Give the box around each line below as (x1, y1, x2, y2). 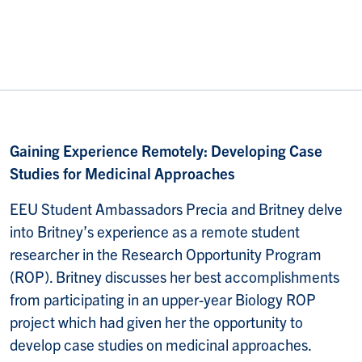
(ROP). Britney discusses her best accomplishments (10, 267, 339, 287)
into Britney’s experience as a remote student (10, 221, 300, 242)
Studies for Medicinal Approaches (10, 163, 235, 183)
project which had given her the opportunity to (10, 312, 303, 332)
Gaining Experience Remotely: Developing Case (10, 141, 322, 161)
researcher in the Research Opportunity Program (10, 244, 322, 264)
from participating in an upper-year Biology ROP (10, 289, 316, 309)
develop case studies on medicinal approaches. (10, 335, 312, 355)
